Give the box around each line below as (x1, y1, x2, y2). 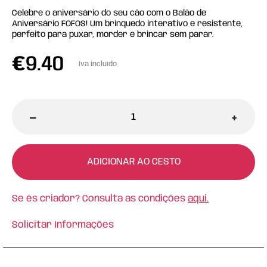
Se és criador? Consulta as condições (12, 194, 188, 204)
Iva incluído (79, 60, 117, 68)
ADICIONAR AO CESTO (86, 157, 181, 167)
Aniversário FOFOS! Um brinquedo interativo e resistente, (12, 20, 243, 28)
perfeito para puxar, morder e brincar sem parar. (12, 30, 214, 39)
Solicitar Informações (12, 220, 114, 230)
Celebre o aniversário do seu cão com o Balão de (12, 9, 206, 17)
